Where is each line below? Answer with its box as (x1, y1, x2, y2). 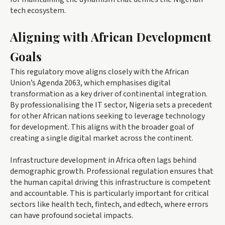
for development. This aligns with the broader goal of (10, 122, 194, 133)
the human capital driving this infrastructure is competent (10, 177, 211, 188)
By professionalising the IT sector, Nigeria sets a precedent (10, 99, 212, 111)
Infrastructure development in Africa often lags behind (10, 155, 196, 166)
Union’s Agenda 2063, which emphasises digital (10, 77, 171, 89)
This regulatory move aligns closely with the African (10, 66, 189, 78)
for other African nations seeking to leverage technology (10, 110, 205, 122)
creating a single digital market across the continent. (10, 133, 193, 144)
